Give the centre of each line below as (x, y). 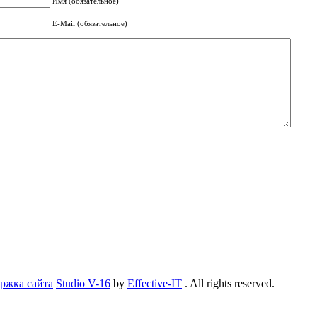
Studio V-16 (83, 284)
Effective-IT (155, 284)
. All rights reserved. (228, 284)
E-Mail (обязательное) (90, 24)
